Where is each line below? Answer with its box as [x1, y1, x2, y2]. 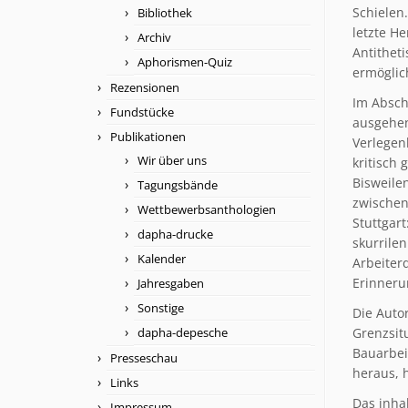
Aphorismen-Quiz [138, 53, 232, 70]
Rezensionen [110, 78, 179, 96]
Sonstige [138, 299, 184, 316]
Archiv [138, 28, 171, 46]
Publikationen [110, 127, 186, 145]
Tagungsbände [138, 176, 218, 193]
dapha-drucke [138, 225, 213, 242]
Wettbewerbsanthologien [138, 200, 276, 218]
